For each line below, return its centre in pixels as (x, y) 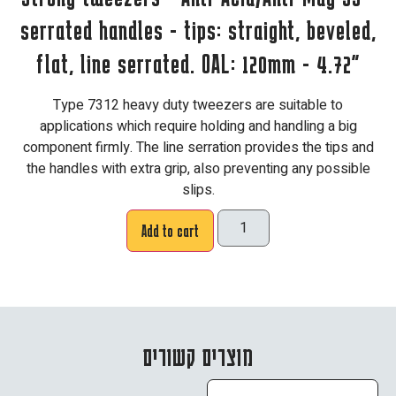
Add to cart (171, 231)
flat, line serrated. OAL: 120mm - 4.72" (198, 64)
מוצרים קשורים (198, 356)
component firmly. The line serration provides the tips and (198, 148)
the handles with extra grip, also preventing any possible (198, 169)
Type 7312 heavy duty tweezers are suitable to (198, 105)
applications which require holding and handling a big (198, 126)
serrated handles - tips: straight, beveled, (198, 30)
